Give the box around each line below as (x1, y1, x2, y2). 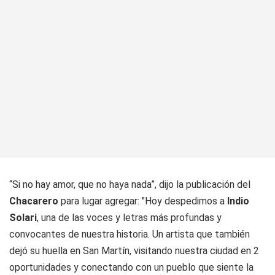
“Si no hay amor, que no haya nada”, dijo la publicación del (9, 179, 250, 190)
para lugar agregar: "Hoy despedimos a (61, 195, 225, 207)
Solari (9, 212, 37, 223)
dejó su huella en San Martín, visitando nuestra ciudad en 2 (9, 245, 259, 257)
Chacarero (9, 195, 61, 207)
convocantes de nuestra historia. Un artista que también (9, 228, 250, 240)
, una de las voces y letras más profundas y (37, 212, 222, 223)
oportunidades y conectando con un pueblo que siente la (9, 261, 254, 273)
